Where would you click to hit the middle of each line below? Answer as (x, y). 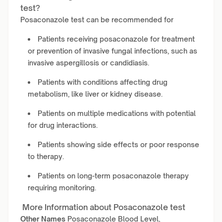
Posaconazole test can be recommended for (97, 20)
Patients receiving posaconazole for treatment (116, 39)
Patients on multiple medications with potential (117, 113)
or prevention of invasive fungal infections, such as (112, 51)
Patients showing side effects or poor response (118, 144)
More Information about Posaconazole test (103, 207)
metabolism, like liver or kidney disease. (95, 94)
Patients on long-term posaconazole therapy (113, 176)
